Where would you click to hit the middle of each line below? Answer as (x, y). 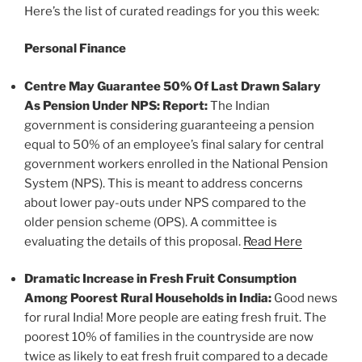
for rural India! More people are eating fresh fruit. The (175, 318)
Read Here (273, 241)
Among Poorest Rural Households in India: (149, 299)
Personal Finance (75, 49)
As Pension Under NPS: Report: (117, 105)
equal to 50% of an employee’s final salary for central (174, 144)
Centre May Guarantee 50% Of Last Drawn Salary (173, 86)
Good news (306, 299)
